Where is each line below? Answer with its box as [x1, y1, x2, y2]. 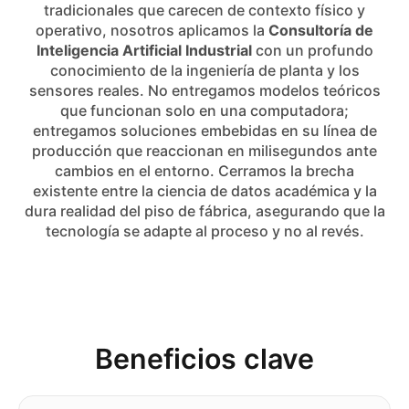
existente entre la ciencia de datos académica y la [32, 182, 377, 201]
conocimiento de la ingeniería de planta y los [49, 61, 360, 80]
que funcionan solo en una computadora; [60, 101, 349, 121]
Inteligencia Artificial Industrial [36, 41, 252, 60]
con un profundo [251, 41, 373, 60]
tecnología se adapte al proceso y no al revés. [45, 222, 364, 241]
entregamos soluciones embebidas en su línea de [32, 121, 377, 141]
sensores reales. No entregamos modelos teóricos [28, 81, 381, 100]
